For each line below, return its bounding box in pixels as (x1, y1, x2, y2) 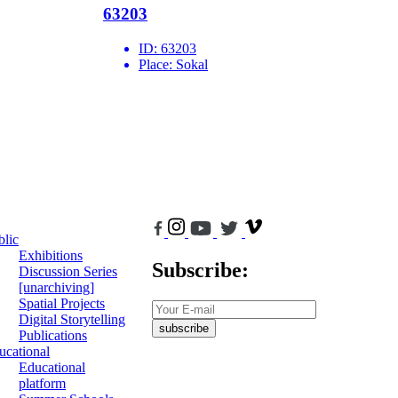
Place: (139, 57, 176, 73)
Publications (19, 328, 87, 344)
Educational (19, 360, 85, 376)
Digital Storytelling (19, 312, 125, 328)
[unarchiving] (19, 280, 94, 296)
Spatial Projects (19, 296, 105, 312)
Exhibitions (19, 248, 83, 264)
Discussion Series (19, 264, 117, 280)
